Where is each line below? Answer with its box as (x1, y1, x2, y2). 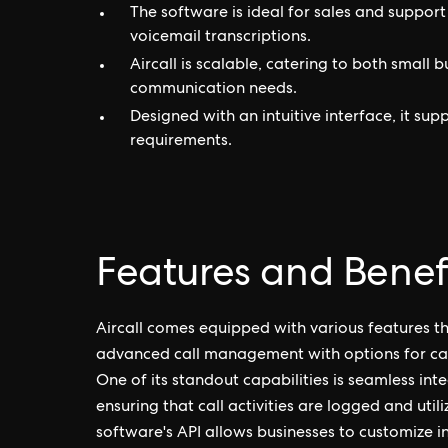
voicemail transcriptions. (130, 30, 311, 46)
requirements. (130, 134, 232, 150)
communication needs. (130, 82, 297, 98)
